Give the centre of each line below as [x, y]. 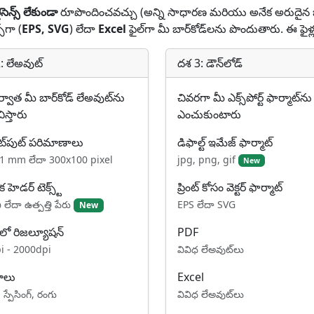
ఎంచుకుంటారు [209, 114]
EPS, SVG [46, 29]
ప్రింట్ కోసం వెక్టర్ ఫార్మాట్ [230, 187]
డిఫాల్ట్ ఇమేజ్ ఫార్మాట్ [225, 142]
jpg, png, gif [208, 159]
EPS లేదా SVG [206, 204]
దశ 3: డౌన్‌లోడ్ [210, 63]
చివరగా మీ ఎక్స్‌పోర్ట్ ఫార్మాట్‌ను [245, 97]
